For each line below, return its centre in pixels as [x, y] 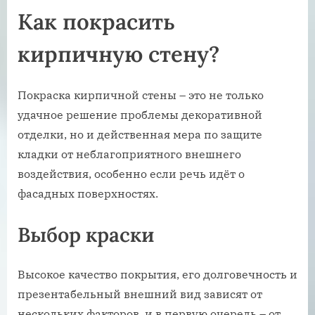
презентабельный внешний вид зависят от [140, 294]
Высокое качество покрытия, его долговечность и [157, 274]
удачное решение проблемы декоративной [140, 115]
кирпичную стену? [118, 54]
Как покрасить [96, 22]
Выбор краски [86, 235]
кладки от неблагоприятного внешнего [129, 154]
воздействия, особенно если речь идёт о [131, 174]
